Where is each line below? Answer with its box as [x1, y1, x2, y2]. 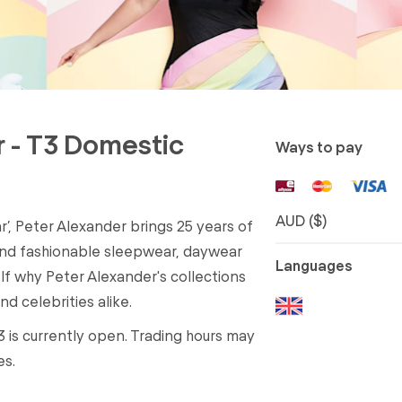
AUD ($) [275, 211, 327, 229]
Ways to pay [275, 137, 363, 155]
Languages [275, 256, 353, 274]
